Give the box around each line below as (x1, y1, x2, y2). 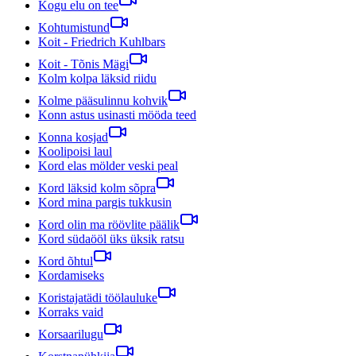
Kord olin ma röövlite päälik (38, 217, 180, 231)
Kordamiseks (38, 268, 104, 282)
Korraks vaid (38, 304, 103, 319)
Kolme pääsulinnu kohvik (38, 93, 168, 107)
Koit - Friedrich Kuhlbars (38, 34, 165, 48)
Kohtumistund (38, 20, 110, 34)
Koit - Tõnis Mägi (38, 56, 129, 71)
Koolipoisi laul (38, 144, 112, 158)
